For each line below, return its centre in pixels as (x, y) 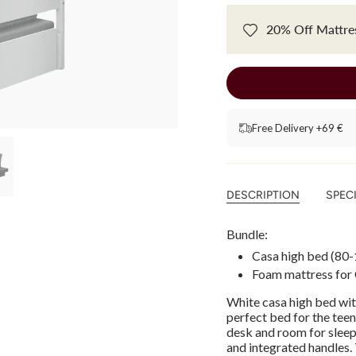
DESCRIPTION (263, 195)
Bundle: (247, 234)
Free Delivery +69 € (298, 128)
